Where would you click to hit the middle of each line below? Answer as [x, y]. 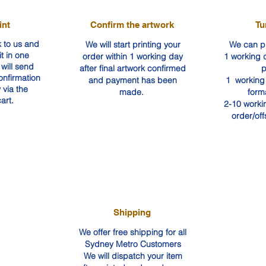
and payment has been [133, 80]
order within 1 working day [133, 57]
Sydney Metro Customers [133, 244]
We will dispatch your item [133, 256]
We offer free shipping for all [133, 232]
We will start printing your [133, 45]
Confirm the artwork [132, 25]
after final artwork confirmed [133, 69]
